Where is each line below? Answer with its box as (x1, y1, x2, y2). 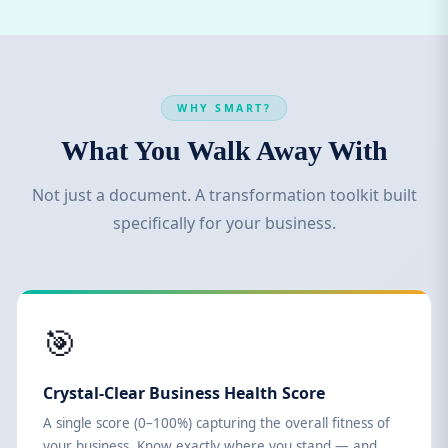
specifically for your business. (112, 212, 336, 234)
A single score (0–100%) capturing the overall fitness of (43, 414, 390, 432)
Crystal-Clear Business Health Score (43, 382, 325, 404)
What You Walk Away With (60, 135, 388, 166)
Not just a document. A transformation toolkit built (31, 184, 417, 206)
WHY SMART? (177, 101, 271, 115)
